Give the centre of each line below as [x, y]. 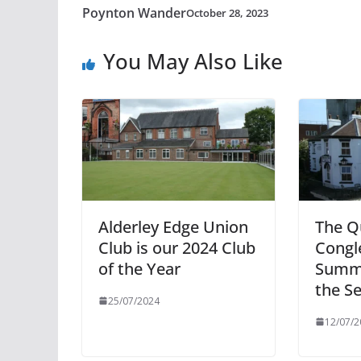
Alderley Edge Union [173, 226]
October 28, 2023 [227, 12]
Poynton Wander [134, 13]
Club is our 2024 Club [177, 247]
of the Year [139, 268]
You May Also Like [193, 61]
